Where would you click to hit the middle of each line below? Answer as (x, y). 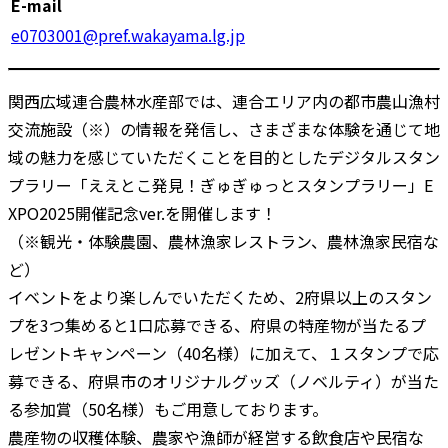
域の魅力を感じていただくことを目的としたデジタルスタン (224, 156)
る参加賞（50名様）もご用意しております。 (168, 408)
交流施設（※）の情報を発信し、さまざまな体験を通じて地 (224, 128)
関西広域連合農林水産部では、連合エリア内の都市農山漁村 (224, 100)
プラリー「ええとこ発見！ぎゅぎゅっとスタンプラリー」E (220, 184)
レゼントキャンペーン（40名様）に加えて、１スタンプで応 (223, 352)
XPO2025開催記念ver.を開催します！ (142, 212)
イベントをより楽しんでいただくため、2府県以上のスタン (220, 296)
